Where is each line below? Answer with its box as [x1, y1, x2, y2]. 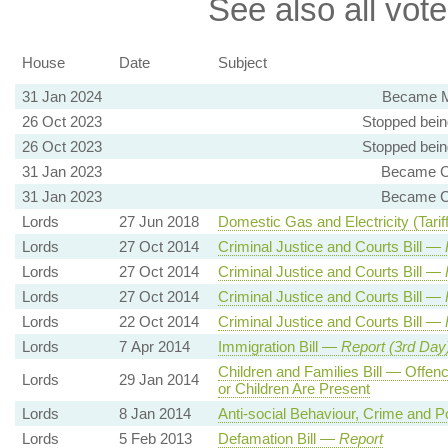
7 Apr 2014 [118, 338, 190, 356]
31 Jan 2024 [21, 88, 102, 106]
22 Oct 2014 [118, 313, 199, 331]
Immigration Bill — [217, 338, 341, 356]
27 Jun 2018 [118, 213, 199, 231]
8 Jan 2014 [118, 405, 191, 423]
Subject [217, 54, 267, 72]
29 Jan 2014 [118, 371, 199, 389]
